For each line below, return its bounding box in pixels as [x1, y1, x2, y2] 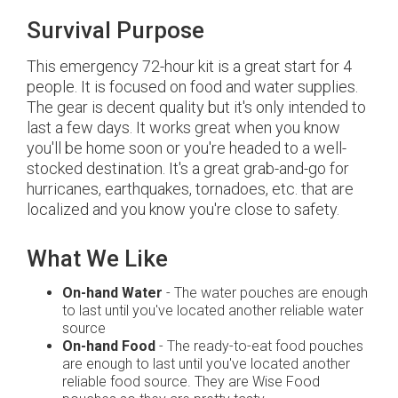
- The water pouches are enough [163, 284, 368, 302]
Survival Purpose [27, 17, 204, 44]
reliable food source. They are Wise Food [62, 373, 320, 391]
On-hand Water [62, 284, 163, 302]
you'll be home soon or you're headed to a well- [27, 139, 346, 158]
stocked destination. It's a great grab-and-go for [27, 159, 349, 179]
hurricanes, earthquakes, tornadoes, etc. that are [27, 179, 354, 199]
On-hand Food [62, 338, 155, 355]
